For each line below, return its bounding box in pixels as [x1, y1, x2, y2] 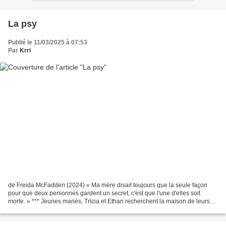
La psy [8, 18, 37, 29]
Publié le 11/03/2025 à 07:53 [8, 38, 87, 46]
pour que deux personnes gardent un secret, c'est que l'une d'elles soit [8, 190, 200, 197]
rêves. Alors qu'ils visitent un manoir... [8, 206, 110, 213]
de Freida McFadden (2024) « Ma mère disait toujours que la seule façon [8, 182, 207, 189]
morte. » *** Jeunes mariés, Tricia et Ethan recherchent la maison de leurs [8, 198, 210, 205]
